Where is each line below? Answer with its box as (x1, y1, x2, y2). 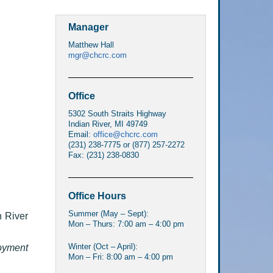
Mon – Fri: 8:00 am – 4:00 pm (68, 252, 173, 261)
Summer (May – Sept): (68, 208, 149, 218)
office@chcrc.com (93, 129, 158, 139)
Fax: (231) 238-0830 (68, 150, 139, 160)
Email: (68, 129, 93, 139)
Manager (68, 21, 108, 32)
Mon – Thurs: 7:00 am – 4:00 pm (68, 219, 184, 229)
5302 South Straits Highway (68, 108, 166, 118)
